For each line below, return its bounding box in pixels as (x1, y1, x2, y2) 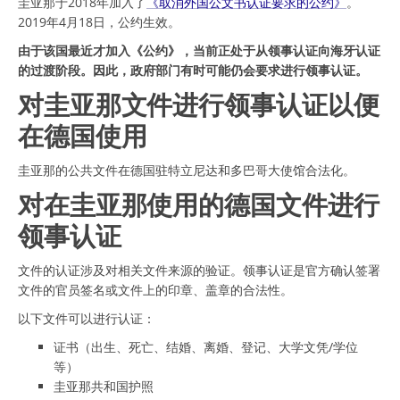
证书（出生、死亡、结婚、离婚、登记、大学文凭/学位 (54, 337, 358, 355)
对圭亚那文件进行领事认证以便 (18, 86, 379, 122)
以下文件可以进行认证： (18, 309, 155, 327)
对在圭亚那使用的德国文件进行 (18, 186, 379, 222)
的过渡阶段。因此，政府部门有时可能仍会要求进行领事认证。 (18, 61, 368, 79)
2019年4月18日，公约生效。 (18, 12, 180, 30)
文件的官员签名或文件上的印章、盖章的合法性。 (18, 280, 293, 298)
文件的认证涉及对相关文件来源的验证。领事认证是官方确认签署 (18, 261, 380, 279)
